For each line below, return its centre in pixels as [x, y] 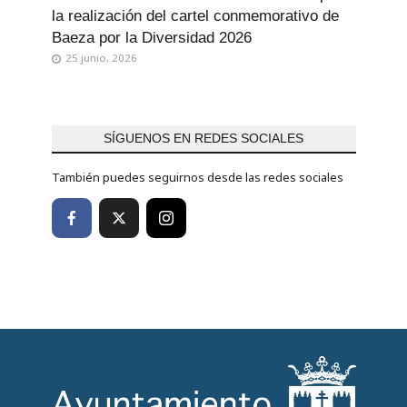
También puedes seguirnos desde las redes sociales [197, 177]
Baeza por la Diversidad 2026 [151, 37]
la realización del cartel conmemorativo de [195, 15]
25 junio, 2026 [101, 57]
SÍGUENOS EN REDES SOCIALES [203, 138]
